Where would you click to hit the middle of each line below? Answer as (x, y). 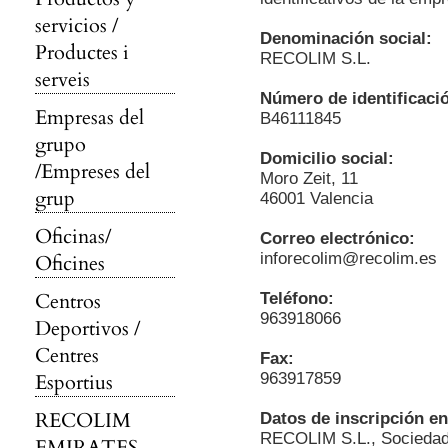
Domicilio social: (327, 158)
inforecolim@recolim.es (348, 258)
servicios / (76, 25)
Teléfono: (297, 298)
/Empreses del (92, 171)
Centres (67, 355)
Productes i (82, 52)
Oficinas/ (73, 236)
